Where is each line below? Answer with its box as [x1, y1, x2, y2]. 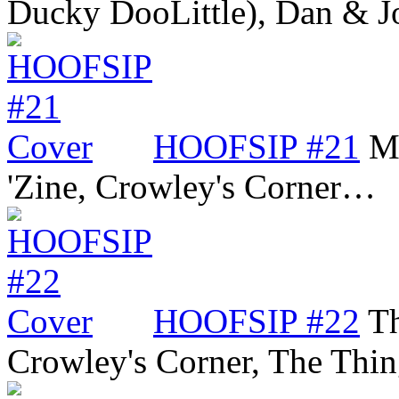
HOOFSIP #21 [153, 126, 360, 166]
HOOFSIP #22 [153, 301, 360, 340]
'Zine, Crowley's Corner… [7, 167, 376, 206]
